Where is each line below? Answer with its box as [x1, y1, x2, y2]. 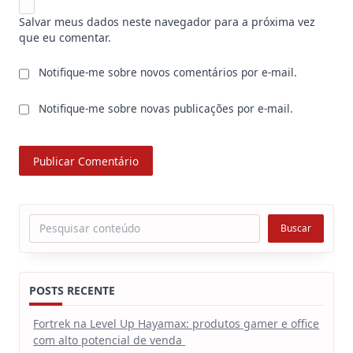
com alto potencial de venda [33, 332, 186, 347]
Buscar [281, 221, 311, 235]
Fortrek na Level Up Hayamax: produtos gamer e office [33, 315, 320, 331]
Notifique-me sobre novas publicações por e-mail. [39, 100, 293, 116]
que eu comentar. [19, 30, 111, 46]
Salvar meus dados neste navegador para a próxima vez [19, 14, 315, 30]
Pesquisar [28, 214, 79, 229]
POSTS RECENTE [29, 282, 115, 298]
